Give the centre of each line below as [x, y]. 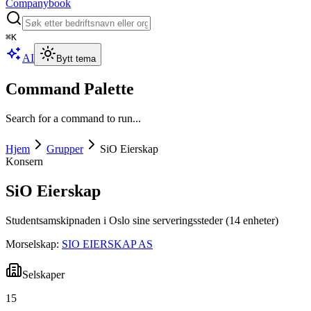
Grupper [65, 149]
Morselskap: [32, 244]
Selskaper [43, 274]
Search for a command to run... [73, 118]
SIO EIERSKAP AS [107, 244]
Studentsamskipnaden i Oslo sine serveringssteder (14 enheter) [142, 220]
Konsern [24, 161]
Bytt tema [76, 59]
